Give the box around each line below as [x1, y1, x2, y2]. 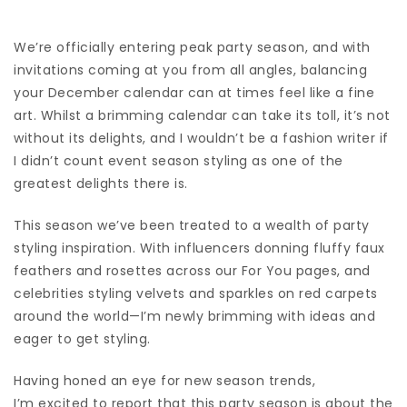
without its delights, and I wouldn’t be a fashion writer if [14, 128, 389, 147]
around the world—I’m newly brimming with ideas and [14, 306, 375, 325]
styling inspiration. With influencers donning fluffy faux [14, 238, 385, 257]
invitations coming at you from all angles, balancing [14, 60, 367, 79]
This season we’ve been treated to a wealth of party [14, 215, 370, 234]
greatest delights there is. [14, 174, 188, 193]
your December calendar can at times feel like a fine [14, 83, 374, 102]
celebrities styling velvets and [14, 283, 219, 303]
